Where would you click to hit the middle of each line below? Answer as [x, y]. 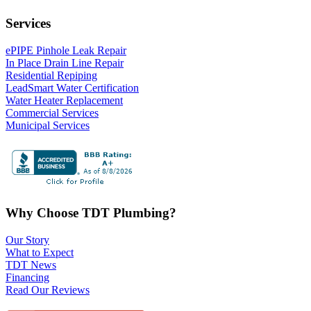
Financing [27, 277]
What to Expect [40, 252]
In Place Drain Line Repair [65, 63]
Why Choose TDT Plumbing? [91, 212]
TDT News [31, 264]
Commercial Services [52, 113]
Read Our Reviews [48, 289]
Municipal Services [48, 126]
